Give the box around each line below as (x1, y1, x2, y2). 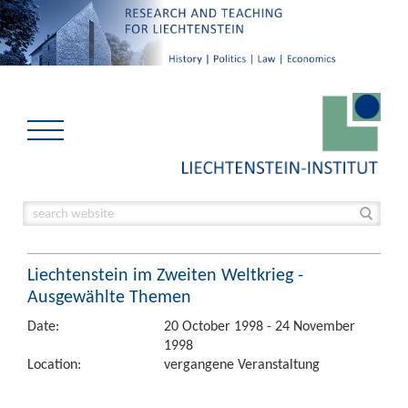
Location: (27, 355, 81, 372)
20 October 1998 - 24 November (164, 317, 355, 334)
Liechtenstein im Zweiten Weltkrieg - (27, 263, 303, 285)
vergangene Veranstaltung (164, 355, 320, 372)
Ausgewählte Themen (27, 285, 191, 307)
